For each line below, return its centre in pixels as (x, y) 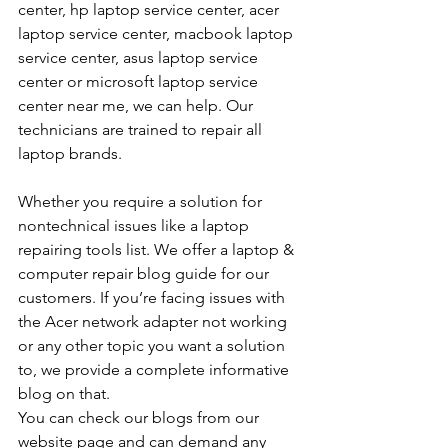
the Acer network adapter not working (154, 322)
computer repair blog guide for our (145, 274)
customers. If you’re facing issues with (153, 298)
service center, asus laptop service (140, 58)
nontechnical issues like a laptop (135, 226)
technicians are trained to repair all (142, 130)
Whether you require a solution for (142, 202)
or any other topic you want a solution (153, 346)
